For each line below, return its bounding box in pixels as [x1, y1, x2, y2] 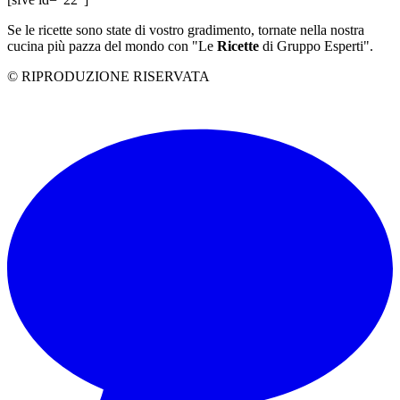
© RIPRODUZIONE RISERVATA [7, 69, 210, 85]
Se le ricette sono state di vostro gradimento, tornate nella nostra [7, 22, 364, 38]
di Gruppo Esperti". [259, 38, 373, 54]
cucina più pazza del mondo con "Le [7, 38, 217, 54]
